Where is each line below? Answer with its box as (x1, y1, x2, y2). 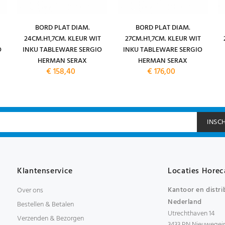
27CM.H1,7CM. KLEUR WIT (125, 33, 201, 45)
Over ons (17, 185, 43, 196)
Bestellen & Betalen (17, 199, 74, 210)
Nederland (168, 196, 202, 208)
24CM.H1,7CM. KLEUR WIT (24, 33, 101, 45)
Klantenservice (17, 165, 73, 178)
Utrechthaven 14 (168, 208, 214, 219)
